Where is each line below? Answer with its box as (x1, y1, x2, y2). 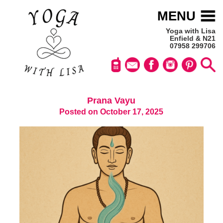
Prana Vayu (87, 95, 136, 106)
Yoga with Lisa (166, 27, 216, 35)
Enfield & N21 (170, 35, 216, 42)
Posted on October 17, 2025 (59, 108, 164, 116)
